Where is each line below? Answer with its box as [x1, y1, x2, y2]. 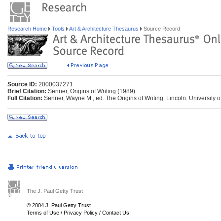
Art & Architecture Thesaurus [68, 26, 140, 32]
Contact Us [102, 210, 129, 216]
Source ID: [7, 81, 37, 88]
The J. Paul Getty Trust [27, 188, 83, 194]
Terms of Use [27, 210, 59, 216]
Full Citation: [7, 95, 42, 102]
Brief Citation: [7, 88, 46, 95]
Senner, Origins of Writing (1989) [46, 88, 135, 95]
